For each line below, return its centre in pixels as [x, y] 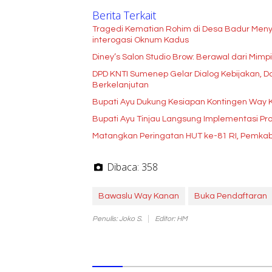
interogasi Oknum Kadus [141, 40]
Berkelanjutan [121, 85]
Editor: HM [171, 219]
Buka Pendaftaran [231, 196]
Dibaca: [123, 167]
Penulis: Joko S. [117, 219]
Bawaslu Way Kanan [139, 196]
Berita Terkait [124, 15]
